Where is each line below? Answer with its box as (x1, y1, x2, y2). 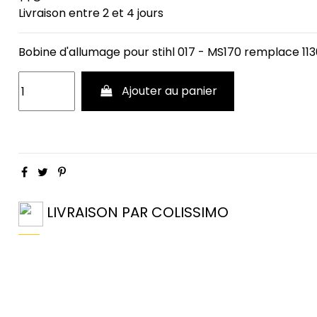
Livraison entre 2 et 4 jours (18, 5, 163, 22)
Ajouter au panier (121, 83, 217, 100)
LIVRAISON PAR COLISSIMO (46, 202, 229, 222)
